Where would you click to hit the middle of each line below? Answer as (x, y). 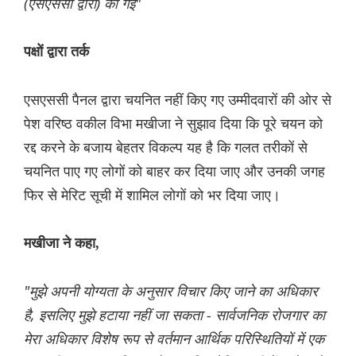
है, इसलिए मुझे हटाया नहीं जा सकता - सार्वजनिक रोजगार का (174, 315)
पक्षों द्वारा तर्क (56, 52)
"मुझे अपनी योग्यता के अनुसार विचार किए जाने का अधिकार (171, 291)
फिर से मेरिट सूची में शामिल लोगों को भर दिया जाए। (152, 195)
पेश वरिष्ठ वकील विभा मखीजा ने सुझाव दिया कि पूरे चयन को (173, 124)
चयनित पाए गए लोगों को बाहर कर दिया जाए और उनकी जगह (174, 171)
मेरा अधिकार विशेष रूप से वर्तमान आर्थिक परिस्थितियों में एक (174, 339)
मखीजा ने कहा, (62, 244)
